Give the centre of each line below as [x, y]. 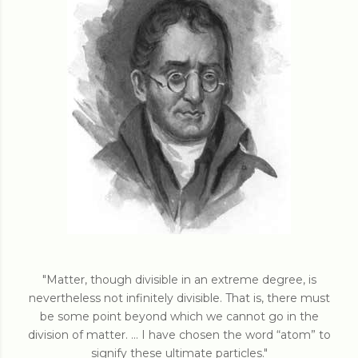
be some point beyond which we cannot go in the [179, 316]
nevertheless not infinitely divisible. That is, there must [179, 298]
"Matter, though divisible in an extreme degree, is [179, 280]
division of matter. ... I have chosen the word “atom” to [179, 335]
